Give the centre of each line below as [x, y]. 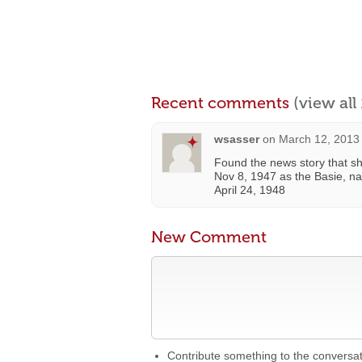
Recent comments [222, 103]
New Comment [209, 237]
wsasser [237, 139]
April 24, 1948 [250, 190]
